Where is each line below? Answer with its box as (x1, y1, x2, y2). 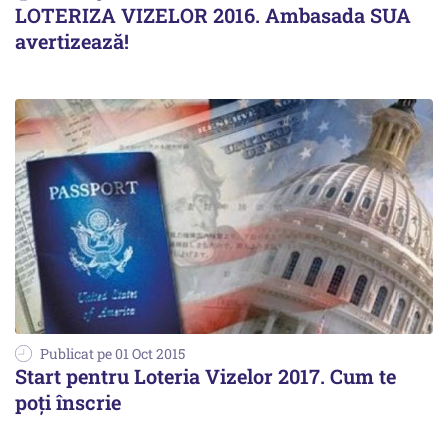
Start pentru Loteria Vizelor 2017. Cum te (15, 362, 396, 389)
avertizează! (15, 27, 129, 54)
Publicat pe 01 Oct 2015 (40, 343, 185, 363)
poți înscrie (15, 388, 121, 415)
